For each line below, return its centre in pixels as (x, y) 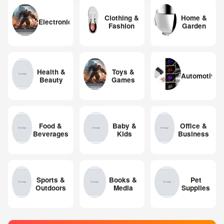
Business (193, 134)
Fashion (122, 26)
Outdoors (50, 188)
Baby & (125, 126)
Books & (123, 180)
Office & (193, 126)
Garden (194, 26)
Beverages (50, 134)
